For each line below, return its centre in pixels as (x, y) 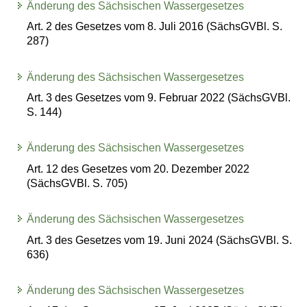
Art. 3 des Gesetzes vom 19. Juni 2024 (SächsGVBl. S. (160, 240)
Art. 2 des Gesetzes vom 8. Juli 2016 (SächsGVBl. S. (155, 27)
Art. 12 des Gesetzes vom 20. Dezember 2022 (138, 169)
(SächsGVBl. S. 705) (77, 183)
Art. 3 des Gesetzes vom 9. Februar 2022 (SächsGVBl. (159, 98)
